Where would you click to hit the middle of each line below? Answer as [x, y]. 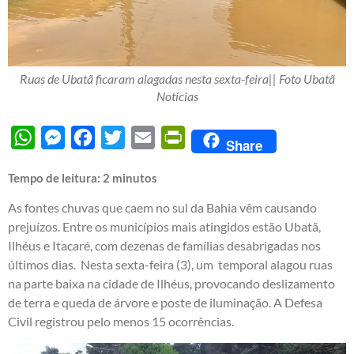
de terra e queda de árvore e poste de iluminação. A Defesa [165, 303]
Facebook [121, 137]
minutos [135, 178]
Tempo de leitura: [55, 178]
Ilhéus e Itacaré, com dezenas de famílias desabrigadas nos [164, 246]
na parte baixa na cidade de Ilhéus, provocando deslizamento [171, 284]
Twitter [145, 137]
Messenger [95, 137]
